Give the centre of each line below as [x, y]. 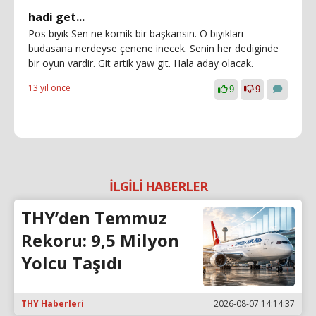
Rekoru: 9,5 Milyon [100, 240]
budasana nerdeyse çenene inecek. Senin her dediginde [153, 48]
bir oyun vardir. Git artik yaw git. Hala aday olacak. [141, 63]
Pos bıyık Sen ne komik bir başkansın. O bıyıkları [136, 34]
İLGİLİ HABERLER [158, 186]
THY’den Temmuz [94, 218]
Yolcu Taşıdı [72, 263]
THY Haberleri [53, 303]
